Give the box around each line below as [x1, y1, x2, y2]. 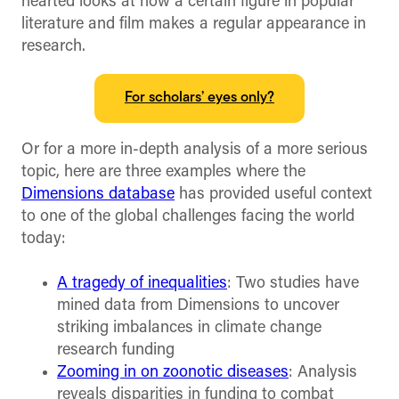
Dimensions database [21, 186, 175, 204]
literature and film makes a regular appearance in [21, 16, 366, 34]
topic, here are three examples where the [21, 164, 305, 182]
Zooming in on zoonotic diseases [57, 363, 289, 381]
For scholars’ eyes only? [125, 91, 274, 106]
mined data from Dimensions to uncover [57, 297, 339, 314]
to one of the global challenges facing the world [21, 208, 354, 226]
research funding [57, 341, 175, 359]
